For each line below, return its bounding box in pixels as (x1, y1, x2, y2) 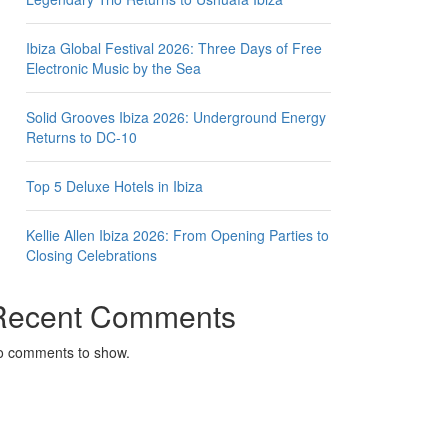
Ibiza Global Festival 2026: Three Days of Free (26, 37, 322, 58)
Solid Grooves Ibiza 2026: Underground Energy (26, 106, 326, 127)
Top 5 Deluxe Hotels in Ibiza (26, 175, 203, 196)
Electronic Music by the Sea (26, 57, 201, 78)
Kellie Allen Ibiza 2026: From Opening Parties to (26, 224, 329, 245)
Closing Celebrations (26, 244, 157, 265)
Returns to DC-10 (26, 126, 137, 147)
